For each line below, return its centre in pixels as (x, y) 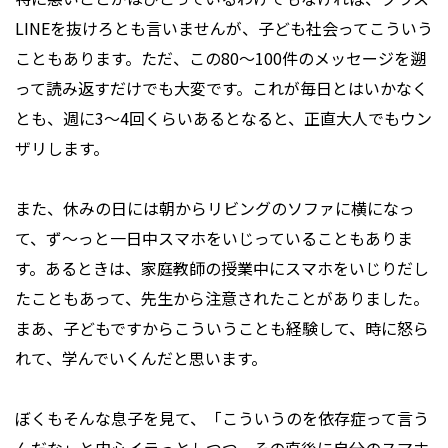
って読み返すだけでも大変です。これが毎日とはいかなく (221, 88)
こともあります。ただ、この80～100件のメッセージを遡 (220, 58)
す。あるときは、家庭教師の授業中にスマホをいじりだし (222, 268)
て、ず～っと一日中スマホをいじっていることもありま (214, 238)
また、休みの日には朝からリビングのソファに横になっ (215, 208)
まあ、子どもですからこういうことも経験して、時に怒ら (222, 328)
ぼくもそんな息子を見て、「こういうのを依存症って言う (222, 418)
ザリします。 (62, 148)
